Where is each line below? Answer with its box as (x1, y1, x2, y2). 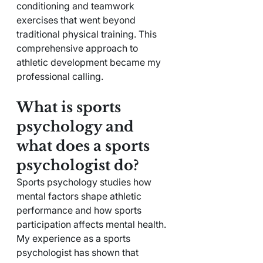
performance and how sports (16, 204, 144, 216)
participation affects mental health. (16, 218, 168, 230)
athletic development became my (16, 56, 163, 68)
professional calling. (16, 70, 103, 82)
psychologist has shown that (16, 246, 141, 258)
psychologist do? (16, 156, 139, 174)
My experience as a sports (16, 232, 133, 244)
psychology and (16, 117, 137, 135)
